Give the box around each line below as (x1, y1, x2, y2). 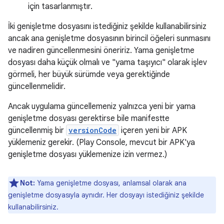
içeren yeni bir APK (119, 125, 187, 135)
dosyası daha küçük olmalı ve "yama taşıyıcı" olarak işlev (8, 57, 207, 67)
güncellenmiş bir (8, 125, 66, 135)
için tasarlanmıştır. (28, 1, 92, 11)
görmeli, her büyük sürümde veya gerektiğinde (8, 69, 170, 79)
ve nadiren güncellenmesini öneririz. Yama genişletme (8, 45, 194, 55)
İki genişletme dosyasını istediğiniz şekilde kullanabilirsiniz (8, 21, 206, 31)
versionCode (68, 125, 116, 135)
